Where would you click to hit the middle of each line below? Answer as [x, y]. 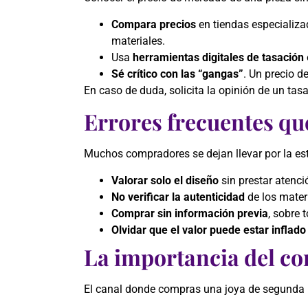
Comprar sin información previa [190, 213]
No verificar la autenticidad [178, 197]
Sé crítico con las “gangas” [177, 74]
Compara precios [154, 24]
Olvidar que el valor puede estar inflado [209, 230]
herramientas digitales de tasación [218, 57]
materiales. [138, 41]
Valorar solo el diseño [165, 180]
